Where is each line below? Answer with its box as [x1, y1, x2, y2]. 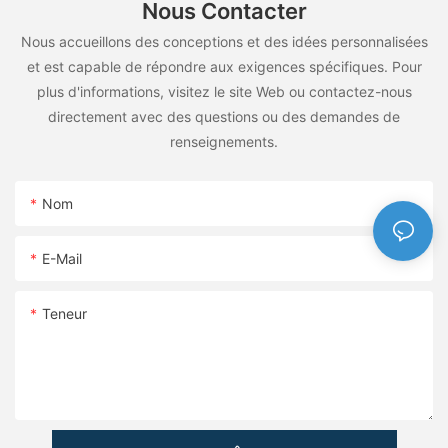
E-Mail [42, 250, 82, 268]
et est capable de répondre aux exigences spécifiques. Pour [26, 58, 422, 76]
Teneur [42, 305, 87, 323]
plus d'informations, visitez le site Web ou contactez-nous [36, 83, 412, 101]
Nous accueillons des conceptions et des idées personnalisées [20, 33, 428, 51]
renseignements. [170, 133, 278, 151]
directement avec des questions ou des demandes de [48, 108, 400, 126]
